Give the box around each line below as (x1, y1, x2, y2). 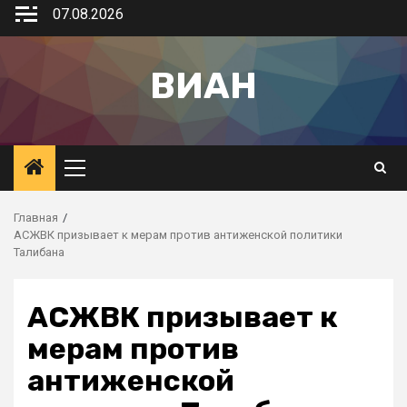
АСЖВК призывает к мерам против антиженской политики (14, 228, 342, 242)
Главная (14, 211, 58, 224)
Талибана (14, 245, 65, 259)
